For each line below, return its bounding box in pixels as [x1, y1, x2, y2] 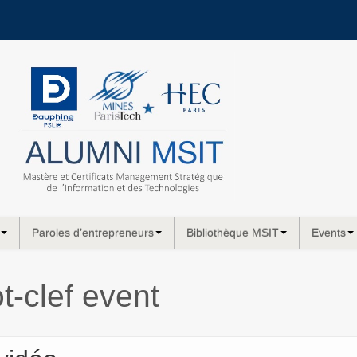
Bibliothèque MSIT [186, 226, 279, 239]
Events [312, 226, 346, 239]
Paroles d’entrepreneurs [32, 226, 154, 239]
